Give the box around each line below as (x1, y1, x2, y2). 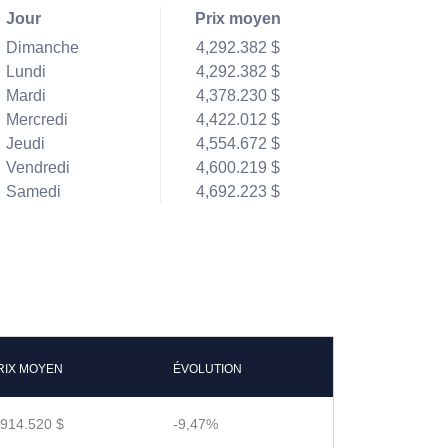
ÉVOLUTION (173, 362, 242, 376)
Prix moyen (195, 10, 282, 27)
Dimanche (5, 39, 79, 56)
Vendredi (5, 159, 70, 176)
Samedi (5, 183, 61, 200)
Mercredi (5, 111, 68, 128)
